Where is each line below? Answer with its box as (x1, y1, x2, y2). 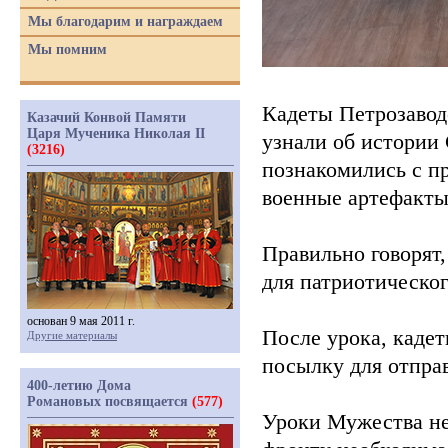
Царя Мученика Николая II (27, 126, 205, 141)
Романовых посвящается (27, 394, 192, 409)
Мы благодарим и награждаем (28, 14, 223, 29)
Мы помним (28, 42, 107, 57)
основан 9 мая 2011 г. (27, 314, 135, 328)
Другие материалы (27, 329, 117, 341)
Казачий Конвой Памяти (27, 110, 186, 125)
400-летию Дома (27, 378, 131, 393)
